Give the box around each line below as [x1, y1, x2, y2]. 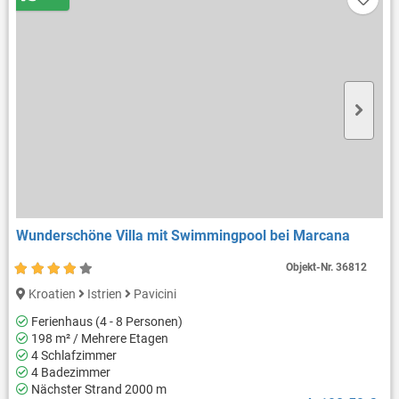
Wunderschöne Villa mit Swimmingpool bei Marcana [15, 227, 350, 245]
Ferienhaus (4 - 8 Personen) [28, 313, 183, 329]
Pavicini [130, 287, 176, 302]
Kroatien [25, 287, 78, 302]
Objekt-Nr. [286, 261, 337, 274]
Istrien [84, 287, 125, 302]
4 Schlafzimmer [28, 347, 117, 362]
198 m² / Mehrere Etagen [28, 330, 168, 346]
